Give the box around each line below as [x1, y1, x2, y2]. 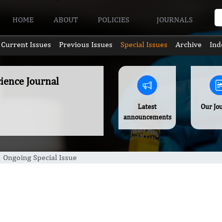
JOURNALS [156, 14, 195, 24]
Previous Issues [58, 40, 112, 49]
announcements [123, 113, 171, 121]
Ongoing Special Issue [3, 153, 77, 162]
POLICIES [98, 14, 132, 24]
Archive [175, 40, 202, 49]
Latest [138, 103, 157, 111]
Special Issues [120, 40, 168, 49]
